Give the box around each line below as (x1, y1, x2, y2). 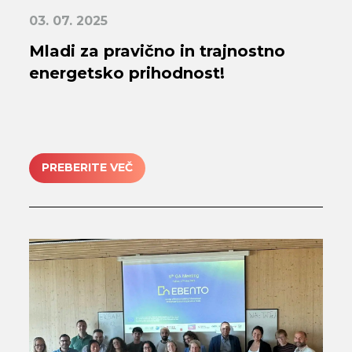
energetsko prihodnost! (29, 63, 225, 82)
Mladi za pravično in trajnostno (29, 41, 286, 60)
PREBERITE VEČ (42, 160, 134, 175)
